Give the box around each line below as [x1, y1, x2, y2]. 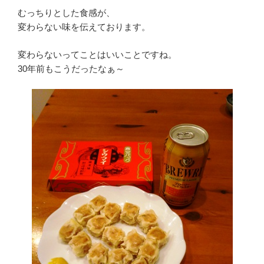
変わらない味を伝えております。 [18, 22, 150, 32]
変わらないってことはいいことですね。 [18, 49, 177, 60]
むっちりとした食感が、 [18, 8, 115, 18]
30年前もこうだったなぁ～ [18, 63, 124, 74]
